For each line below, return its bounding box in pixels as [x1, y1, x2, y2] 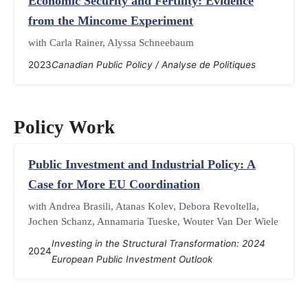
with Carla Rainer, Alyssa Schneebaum [28, 36, 194, 49]
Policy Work [14, 116, 115, 137]
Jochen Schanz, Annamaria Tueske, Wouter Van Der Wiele [28, 214, 278, 227]
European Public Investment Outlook [52, 253, 212, 265]
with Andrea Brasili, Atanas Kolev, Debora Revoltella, [28, 199, 259, 212]
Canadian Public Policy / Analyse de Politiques [52, 59, 256, 71]
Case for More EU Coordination [28, 177, 200, 191]
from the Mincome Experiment [28, 14, 193, 28]
